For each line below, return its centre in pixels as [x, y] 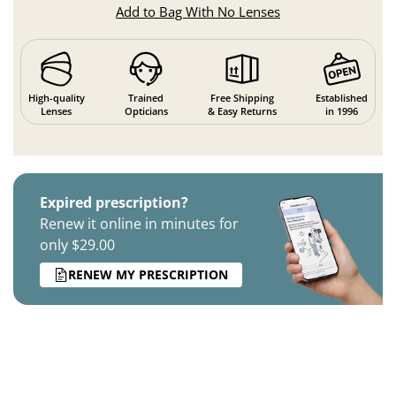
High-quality [56, 97]
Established [342, 97]
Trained [146, 97]
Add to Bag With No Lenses [198, 12]
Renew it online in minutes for [139, 223]
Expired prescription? [114, 202]
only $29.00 [77, 244]
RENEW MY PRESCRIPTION [148, 275]
